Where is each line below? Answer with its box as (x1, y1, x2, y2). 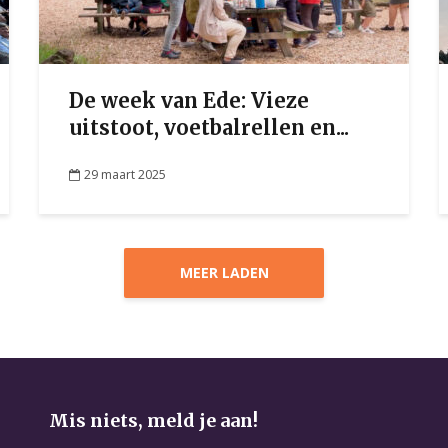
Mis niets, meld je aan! (49, 409, 258, 432)
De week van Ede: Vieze (69, 88, 309, 113)
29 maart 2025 (84, 165, 166, 183)
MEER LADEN (179, 263, 269, 282)
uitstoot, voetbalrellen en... (69, 115, 349, 140)
